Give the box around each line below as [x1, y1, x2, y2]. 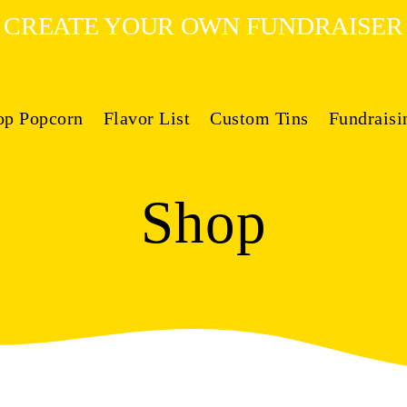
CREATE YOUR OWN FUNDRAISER [4, 12, 403, 40]
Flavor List [103, 108, 190, 129]
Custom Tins [210, 108, 309, 129]
